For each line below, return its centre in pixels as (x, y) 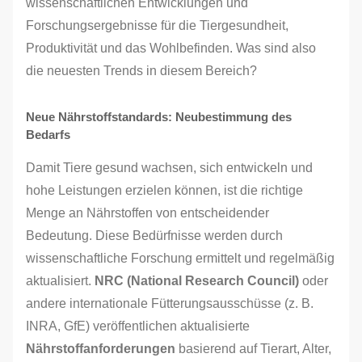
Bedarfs (48, 135)
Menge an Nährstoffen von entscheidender (147, 213)
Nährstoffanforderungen (101, 349)
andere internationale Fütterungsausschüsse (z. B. (170, 303)
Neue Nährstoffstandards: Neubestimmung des (159, 117)
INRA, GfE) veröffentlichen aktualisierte (138, 326)
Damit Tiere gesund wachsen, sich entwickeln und (169, 168)
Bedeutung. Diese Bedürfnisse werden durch (154, 236)
